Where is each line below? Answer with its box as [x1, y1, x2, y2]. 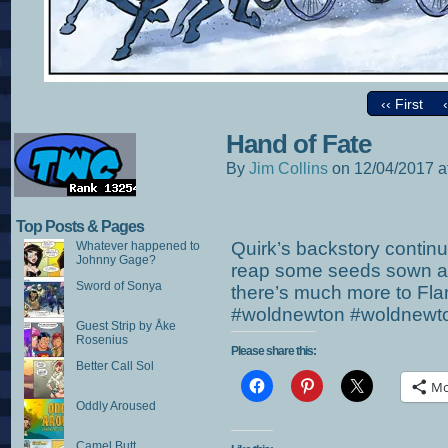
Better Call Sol [75, 359, 154, 373]
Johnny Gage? [75, 253, 156, 267]
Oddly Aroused [75, 399, 156, 413]
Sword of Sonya [75, 279, 162, 293]
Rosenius [75, 333, 128, 347]
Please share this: [231, 344, 316, 358]
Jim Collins [249, 159, 328, 177]
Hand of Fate [226, 130, 371, 158]
